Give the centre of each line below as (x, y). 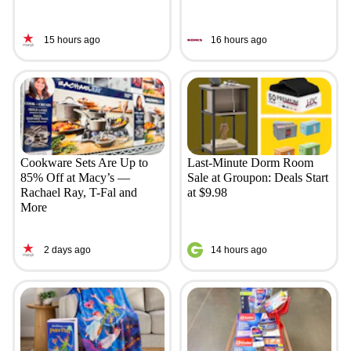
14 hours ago (239, 250)
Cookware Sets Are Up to (84, 162)
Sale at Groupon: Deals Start (257, 177)
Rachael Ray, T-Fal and (78, 192)
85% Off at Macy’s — (75, 177)
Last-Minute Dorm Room (250, 162)
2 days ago (67, 250)
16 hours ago (239, 40)
